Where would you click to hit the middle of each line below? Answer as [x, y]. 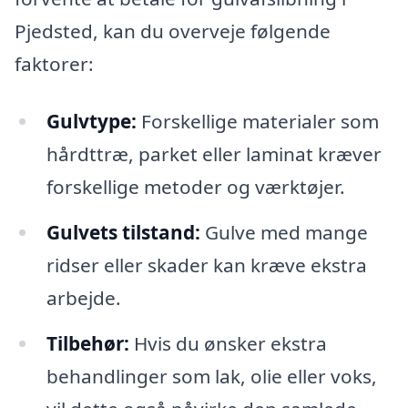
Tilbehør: [87, 344]
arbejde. [83, 298]
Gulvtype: [91, 122]
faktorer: [54, 63]
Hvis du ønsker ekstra [228, 344]
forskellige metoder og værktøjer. [195, 187]
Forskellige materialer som [257, 122]
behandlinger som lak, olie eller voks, [211, 377]
